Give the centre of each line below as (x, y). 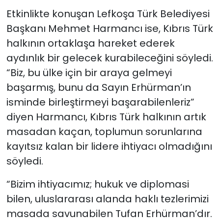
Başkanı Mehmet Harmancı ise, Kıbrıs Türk (110, 29)
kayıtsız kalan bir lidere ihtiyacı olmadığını (109, 147)
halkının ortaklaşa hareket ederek (90, 43)
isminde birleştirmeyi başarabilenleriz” (100, 102)
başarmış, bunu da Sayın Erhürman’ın (98, 88)
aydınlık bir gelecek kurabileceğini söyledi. (110, 58)
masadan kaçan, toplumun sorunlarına (104, 132)
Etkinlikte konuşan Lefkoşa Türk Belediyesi (108, 14)
